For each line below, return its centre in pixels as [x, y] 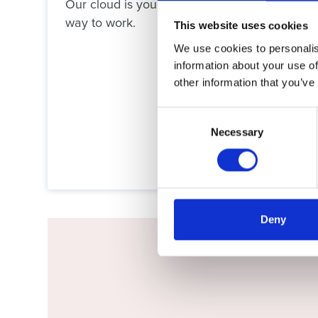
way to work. [101, 23]
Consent [177, 115]
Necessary [237, 132]
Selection [179, 132]
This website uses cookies [241, 26]
